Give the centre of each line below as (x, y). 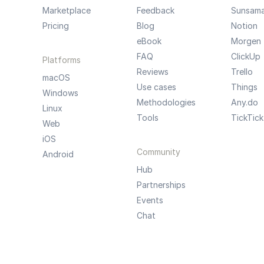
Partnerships (161, 185)
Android (58, 154)
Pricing (55, 26)
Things (244, 87)
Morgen (246, 41)
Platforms (61, 60)
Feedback (155, 10)
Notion (244, 26)
